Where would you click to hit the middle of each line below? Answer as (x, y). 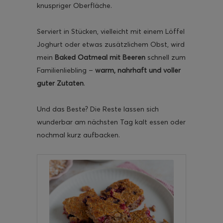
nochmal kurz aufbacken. (78, 135)
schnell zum (167, 57)
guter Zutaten (60, 83)
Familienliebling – (66, 70)
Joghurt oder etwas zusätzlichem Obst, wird (111, 44)
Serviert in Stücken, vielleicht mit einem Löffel (111, 31)
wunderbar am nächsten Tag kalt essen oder (111, 122)
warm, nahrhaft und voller (138, 70)
